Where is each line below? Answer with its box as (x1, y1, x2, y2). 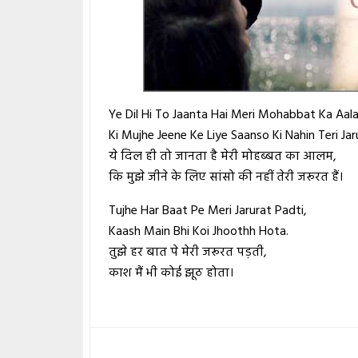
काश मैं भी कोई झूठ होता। (109, 263, 234, 284)
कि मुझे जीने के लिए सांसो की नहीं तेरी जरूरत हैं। (109, 167, 344, 189)
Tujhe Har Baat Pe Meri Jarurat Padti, (109, 201, 308, 222)
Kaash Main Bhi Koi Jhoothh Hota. (109, 221, 289, 243)
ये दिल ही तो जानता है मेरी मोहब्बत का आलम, (109, 146, 337, 168)
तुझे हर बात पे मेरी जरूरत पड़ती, (109, 242, 268, 264)
